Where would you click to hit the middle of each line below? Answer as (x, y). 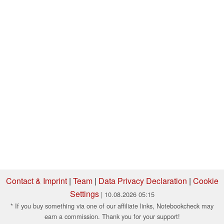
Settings (84, 193)
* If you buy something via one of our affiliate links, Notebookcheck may (112, 205)
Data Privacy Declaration (142, 180)
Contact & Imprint (36, 180)
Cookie (205, 180)
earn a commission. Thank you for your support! (112, 216)
